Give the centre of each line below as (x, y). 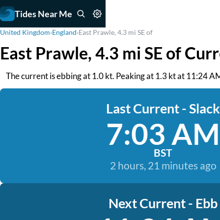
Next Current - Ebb (163, 203)
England (64, 32)
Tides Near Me (43, 14)
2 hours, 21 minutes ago (163, 165)
